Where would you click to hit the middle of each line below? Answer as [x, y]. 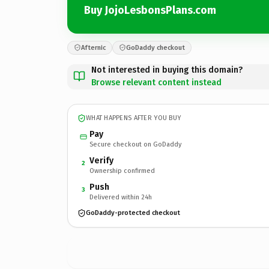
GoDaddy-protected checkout [133, 213]
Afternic [93, 47]
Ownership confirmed [122, 171]
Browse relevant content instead [156, 82]
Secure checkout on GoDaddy [135, 144]
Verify [101, 160]
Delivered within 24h [121, 197]
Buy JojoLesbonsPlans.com [150, 10]
